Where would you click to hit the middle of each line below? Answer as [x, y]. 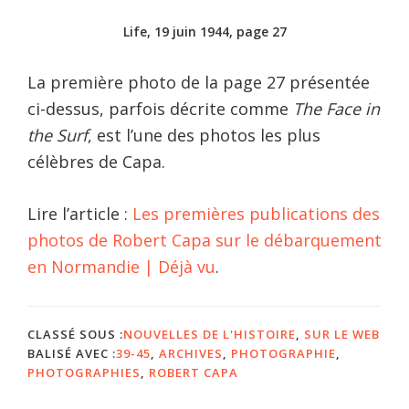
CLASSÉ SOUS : [75, 334]
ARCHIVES [191, 353]
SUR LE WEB [342, 334]
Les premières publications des [256, 213]
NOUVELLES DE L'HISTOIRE [210, 334]
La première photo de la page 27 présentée [199, 82]
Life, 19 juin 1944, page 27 [204, 31]
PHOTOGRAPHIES [84, 372]
